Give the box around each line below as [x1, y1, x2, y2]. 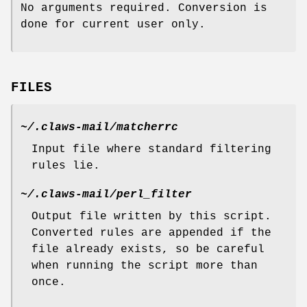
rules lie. [32, 160, 100, 173]
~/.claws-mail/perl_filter [21, 188, 192, 201]
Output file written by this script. [32, 210, 271, 223]
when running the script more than [32, 260, 258, 273]
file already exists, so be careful [32, 243, 265, 256]
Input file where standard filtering [32, 143, 271, 156]
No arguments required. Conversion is [21, 1, 267, 14]
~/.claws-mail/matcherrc [21, 121, 178, 134]
